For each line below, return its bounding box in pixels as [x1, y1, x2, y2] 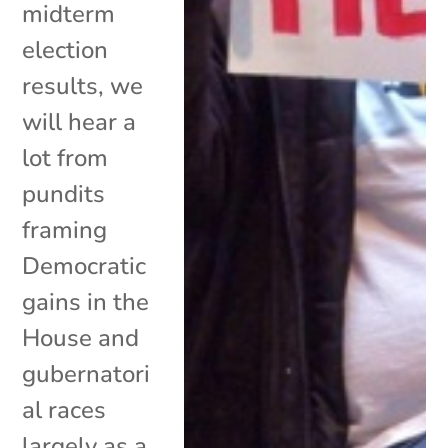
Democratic [22, 249, 147, 282]
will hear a [22, 105, 137, 138]
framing [22, 213, 108, 246]
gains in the [22, 285, 150, 318]
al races [22, 393, 107, 426]
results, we [22, 69, 144, 102]
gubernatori [22, 357, 151, 390]
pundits [22, 177, 106, 210]
